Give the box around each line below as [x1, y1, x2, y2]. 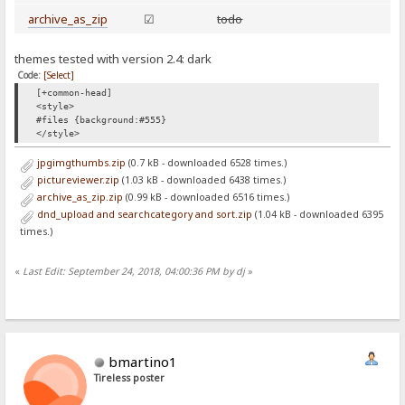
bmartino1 [108, 352, 178, 371]
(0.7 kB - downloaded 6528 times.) [125, 156, 287, 170]
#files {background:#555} [36, 115, 167, 126]
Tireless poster [94, 371, 165, 384]
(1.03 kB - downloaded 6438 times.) [118, 174, 286, 187]
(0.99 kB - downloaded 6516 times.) [122, 191, 289, 204]
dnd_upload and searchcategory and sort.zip [33, 208, 252, 221]
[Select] [43, 69, 75, 82]
